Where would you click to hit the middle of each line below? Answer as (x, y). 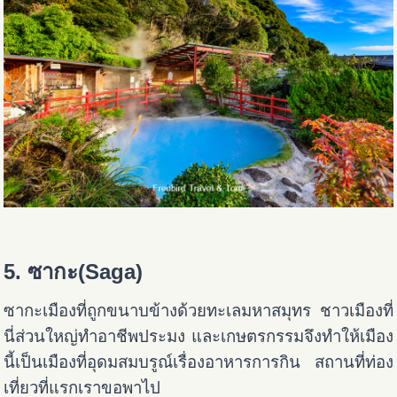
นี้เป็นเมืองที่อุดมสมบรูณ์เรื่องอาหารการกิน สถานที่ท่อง (198, 362)
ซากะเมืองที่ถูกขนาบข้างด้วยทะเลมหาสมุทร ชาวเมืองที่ (198, 310)
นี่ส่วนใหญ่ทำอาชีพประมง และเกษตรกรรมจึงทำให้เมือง (198, 336)
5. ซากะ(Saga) (74, 271)
